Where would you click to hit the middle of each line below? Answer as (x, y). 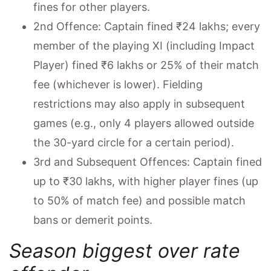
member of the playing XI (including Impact (144, 45)
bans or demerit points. (93, 220)
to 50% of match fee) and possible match (139, 200)
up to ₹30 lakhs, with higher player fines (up (146, 181)
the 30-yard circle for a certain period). (134, 142)
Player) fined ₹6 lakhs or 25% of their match (146, 65)
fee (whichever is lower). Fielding (118, 84)
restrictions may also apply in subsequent (139, 103)
